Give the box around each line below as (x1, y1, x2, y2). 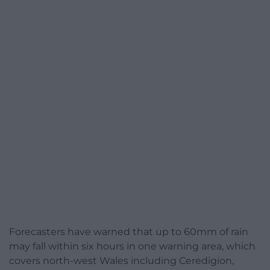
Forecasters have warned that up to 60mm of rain (9, 226, 248, 238)
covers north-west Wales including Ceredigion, (9, 255, 234, 267)
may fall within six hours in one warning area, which (9, 240, 256, 253)
